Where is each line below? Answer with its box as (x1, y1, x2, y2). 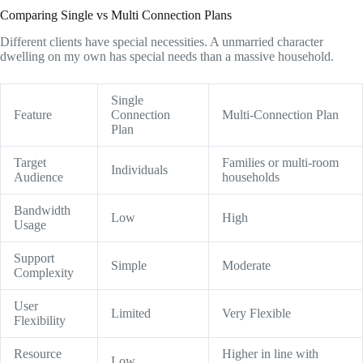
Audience (14, 169, 63, 184)
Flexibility (14, 313, 66, 327)
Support (14, 250, 54, 265)
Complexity (14, 265, 74, 280)
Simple (111, 258, 147, 272)
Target (14, 155, 46, 169)
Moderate (222, 258, 271, 272)
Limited (111, 305, 151, 320)
